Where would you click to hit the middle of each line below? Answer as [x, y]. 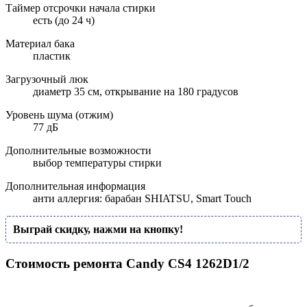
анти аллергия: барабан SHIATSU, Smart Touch [142, 199]
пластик [52, 56]
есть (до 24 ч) [64, 21]
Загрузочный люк [47, 79]
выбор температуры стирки [97, 163]
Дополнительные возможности [78, 151]
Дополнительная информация [75, 186]
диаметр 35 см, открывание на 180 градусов [136, 92]
